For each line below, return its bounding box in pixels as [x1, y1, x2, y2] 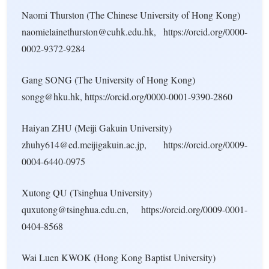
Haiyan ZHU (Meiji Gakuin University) [22, 121, 172, 134]
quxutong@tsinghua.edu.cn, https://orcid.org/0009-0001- [22, 203, 247, 216]
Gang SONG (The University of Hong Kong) [22, 73, 195, 86]
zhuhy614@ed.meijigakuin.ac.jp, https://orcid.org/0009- [22, 138, 247, 151]
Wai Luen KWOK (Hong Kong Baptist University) [22, 251, 216, 264]
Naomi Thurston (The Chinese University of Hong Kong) [22, 8, 240, 21]
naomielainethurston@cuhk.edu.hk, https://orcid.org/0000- [22, 25, 247, 38]
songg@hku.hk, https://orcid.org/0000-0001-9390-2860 [22, 90, 232, 103]
